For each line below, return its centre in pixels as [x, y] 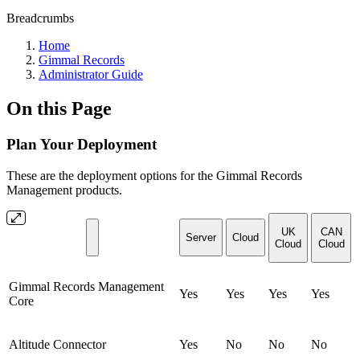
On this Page [59, 108]
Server [201, 237]
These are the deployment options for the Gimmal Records [154, 175]
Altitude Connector [57, 344]
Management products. [64, 190]
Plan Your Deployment [82, 144]
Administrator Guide [91, 74]
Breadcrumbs [40, 18]
